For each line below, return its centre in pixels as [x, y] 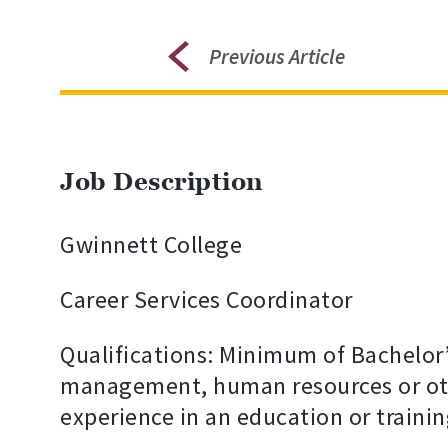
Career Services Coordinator [206, 300]
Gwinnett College [151, 245]
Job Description [162, 182]
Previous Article [276, 57]
